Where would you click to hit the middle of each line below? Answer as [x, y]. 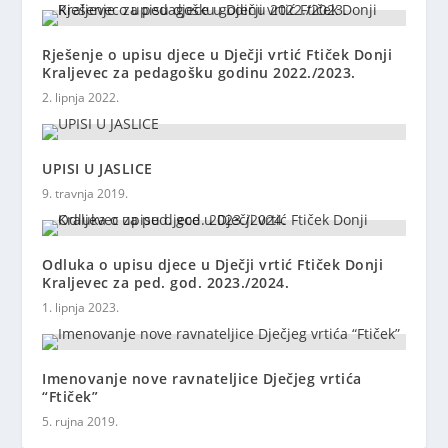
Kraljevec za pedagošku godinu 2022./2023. [199, 72]
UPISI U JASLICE [97, 168]
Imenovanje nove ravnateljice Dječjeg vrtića [202, 378]
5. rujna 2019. [80, 421]
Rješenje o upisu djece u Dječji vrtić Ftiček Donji [217, 54]
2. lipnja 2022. [81, 97]
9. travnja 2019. [85, 193]
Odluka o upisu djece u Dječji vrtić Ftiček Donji [213, 264]
